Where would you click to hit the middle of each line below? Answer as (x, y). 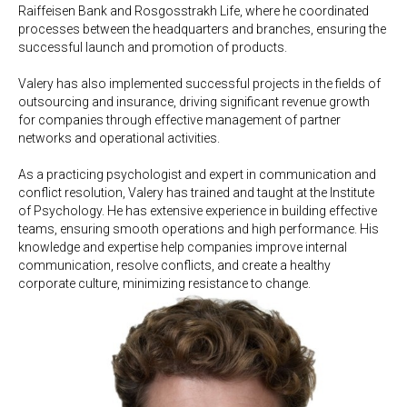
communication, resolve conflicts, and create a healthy (174, 265)
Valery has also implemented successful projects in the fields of (199, 84)
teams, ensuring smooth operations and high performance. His (199, 229)
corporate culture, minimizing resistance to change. (164, 283)
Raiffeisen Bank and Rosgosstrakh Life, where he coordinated (194, 11)
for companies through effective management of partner (179, 120)
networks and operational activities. (119, 138)
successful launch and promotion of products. (153, 47)
